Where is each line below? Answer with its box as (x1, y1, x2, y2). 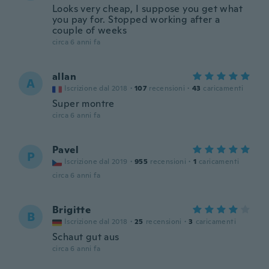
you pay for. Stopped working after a (52, 13, 220, 26)
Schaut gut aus (52, 231, 119, 243)
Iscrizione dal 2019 (64, 157, 128, 166)
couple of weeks (52, 24, 127, 37)
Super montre (52, 97, 115, 110)
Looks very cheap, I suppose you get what (52, 2, 243, 15)
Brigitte (52, 204, 91, 216)
